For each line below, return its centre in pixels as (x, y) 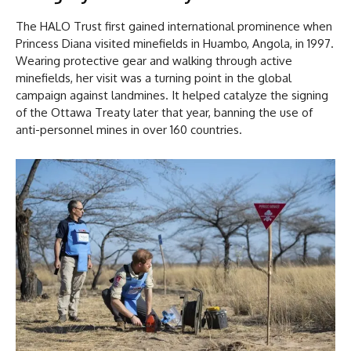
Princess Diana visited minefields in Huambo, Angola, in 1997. (175, 44)
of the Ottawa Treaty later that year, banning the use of (164, 113)
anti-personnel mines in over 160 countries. (129, 130)
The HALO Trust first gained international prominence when (174, 27)
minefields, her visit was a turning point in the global (154, 78)
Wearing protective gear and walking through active (154, 61)
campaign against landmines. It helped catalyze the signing (172, 96)
